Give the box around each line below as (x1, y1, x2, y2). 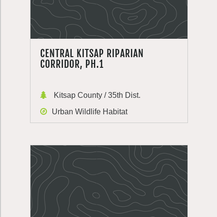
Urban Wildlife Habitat (52, 108, 127, 116)
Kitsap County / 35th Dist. (52, 91, 140, 99)
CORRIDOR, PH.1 (40, 58, 104, 70)
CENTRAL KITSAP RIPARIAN (40, 47, 144, 60)
